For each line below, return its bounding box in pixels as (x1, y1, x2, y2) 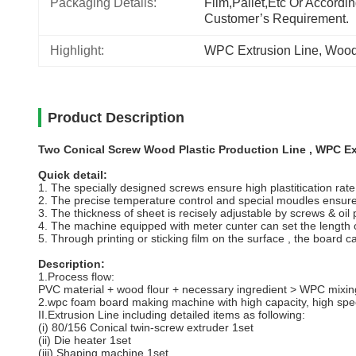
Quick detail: (38, 168, 107, 181)
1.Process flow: (38, 270, 114, 283)
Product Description (48, 110, 184, 126)
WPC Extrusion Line (204, 44, 319, 57)
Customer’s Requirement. (204, 12, 349, 25)
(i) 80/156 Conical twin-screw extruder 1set (38, 321, 253, 334)
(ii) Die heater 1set (38, 334, 131, 346)
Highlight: (50, 44, 104, 57)
